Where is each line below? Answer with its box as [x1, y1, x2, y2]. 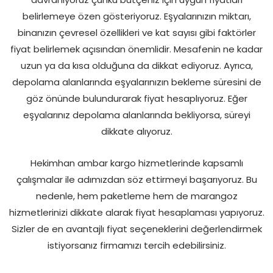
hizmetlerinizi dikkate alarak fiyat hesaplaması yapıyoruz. [9, 205, 264, 219]
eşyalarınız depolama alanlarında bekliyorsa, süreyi [23, 108, 250, 121]
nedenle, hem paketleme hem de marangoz [35, 189, 238, 202]
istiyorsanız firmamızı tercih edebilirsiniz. [47, 238, 226, 252]
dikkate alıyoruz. [101, 124, 172, 138]
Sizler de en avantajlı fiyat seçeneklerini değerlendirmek [11, 222, 262, 235]
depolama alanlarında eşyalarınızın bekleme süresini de [12, 75, 261, 88]
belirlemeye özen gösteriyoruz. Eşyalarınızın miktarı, [22, 9, 251, 23]
